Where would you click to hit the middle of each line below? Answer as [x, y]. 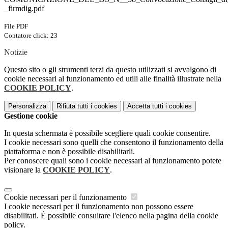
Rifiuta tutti [73, 106]
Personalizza [27, 106]
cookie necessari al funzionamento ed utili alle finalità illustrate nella [113, 79]
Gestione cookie [31, 116]
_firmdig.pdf [24, 9]
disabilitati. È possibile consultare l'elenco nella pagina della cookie [111, 216]
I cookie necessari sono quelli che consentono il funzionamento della [114, 142]
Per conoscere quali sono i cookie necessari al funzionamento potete [113, 161]
